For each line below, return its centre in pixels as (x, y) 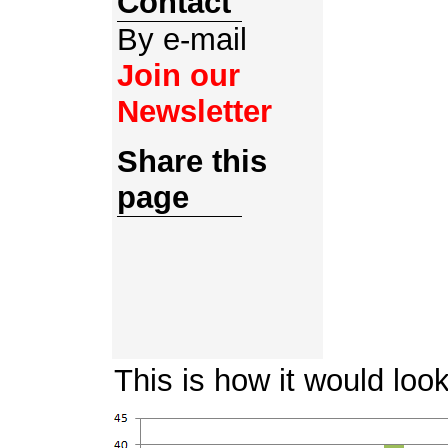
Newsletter (194, 111)
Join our (178, 75)
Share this (192, 161)
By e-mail (182, 39)
